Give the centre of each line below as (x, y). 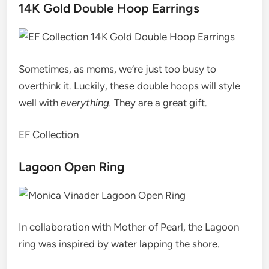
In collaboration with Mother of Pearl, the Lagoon (129, 227)
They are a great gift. (160, 102)
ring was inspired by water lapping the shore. (119, 244)
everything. (86, 102)
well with (40, 102)
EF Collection (49, 134)
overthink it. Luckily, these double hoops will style (130, 86)
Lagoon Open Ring (72, 166)
